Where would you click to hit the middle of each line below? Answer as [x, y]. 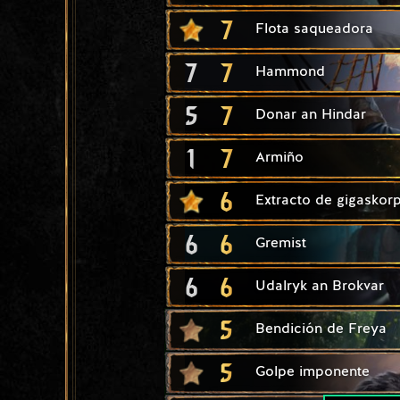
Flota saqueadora [314, 29]
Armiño [279, 158]
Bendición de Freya [321, 329]
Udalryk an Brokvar [320, 286]
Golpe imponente [312, 372]
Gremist [281, 243]
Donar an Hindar [311, 115]
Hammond [290, 72]
